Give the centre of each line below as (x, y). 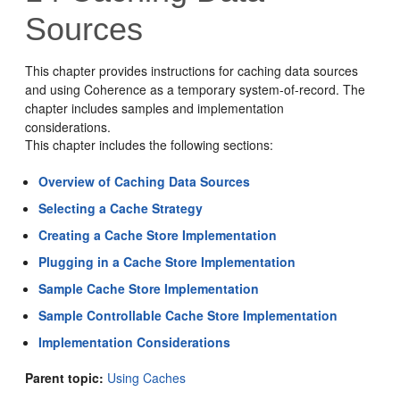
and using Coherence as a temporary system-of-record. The (196, 89)
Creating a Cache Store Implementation (158, 235)
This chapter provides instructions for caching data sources (192, 71)
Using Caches (147, 378)
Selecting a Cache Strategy (121, 208)
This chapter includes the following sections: (150, 145)
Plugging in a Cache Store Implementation (167, 262)
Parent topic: (65, 378)
